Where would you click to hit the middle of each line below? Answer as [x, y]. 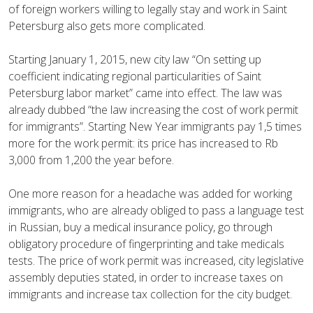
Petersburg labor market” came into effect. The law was [145, 93]
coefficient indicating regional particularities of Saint [135, 76]
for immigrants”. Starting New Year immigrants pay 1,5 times [155, 126]
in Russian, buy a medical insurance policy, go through [140, 227]
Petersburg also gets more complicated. [107, 26]
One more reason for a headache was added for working [150, 193]
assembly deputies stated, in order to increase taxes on [146, 277]
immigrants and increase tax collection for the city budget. [150, 294]
